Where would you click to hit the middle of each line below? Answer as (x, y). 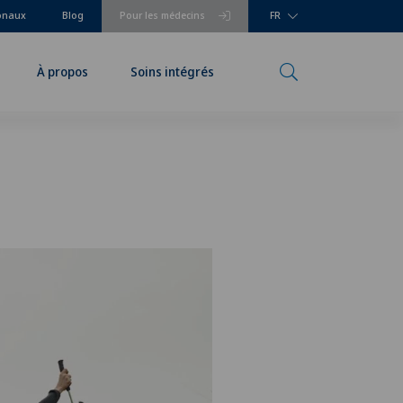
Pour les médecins (162, 15)
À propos (62, 71)
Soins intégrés (173, 71)
